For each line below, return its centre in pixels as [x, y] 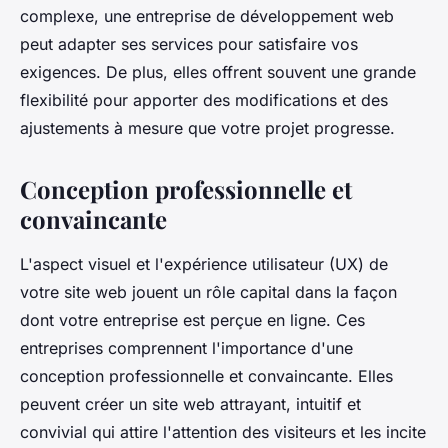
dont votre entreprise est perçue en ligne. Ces [192, 320]
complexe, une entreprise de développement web [207, 16]
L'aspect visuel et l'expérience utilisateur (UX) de [204, 264]
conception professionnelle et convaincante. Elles [206, 376]
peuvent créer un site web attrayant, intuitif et [190, 404]
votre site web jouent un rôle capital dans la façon [208, 292]
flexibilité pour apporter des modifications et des [204, 100]
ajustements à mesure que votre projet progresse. [207, 128]
